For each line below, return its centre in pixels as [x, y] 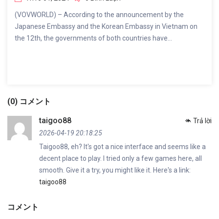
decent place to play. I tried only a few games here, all [120, 158]
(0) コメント [29, 101]
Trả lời [202, 120]
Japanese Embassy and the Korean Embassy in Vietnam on [106, 26]
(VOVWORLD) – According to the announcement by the [99, 14]
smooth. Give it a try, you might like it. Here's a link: [115, 170]
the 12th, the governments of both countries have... [93, 38]
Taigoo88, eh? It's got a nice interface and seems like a [122, 146]
